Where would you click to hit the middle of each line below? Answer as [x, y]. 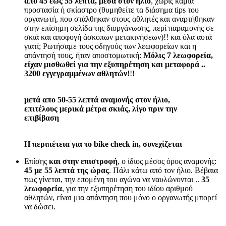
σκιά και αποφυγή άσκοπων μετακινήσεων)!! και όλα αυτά [118, 37]
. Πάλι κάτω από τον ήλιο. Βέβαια [163, 170]
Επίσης [37, 161]
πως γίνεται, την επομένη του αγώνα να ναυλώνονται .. [113, 179]
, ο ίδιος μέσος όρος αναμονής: [167, 161]
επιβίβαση [42, 118]
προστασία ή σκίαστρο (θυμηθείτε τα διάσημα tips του [111, 10]
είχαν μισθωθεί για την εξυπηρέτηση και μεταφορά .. [115, 64]
